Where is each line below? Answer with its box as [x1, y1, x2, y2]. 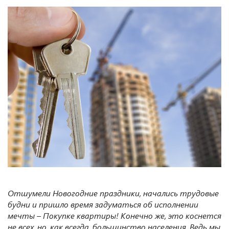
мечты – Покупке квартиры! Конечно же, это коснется [8, 210, 221, 221]
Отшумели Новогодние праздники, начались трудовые [8, 187, 219, 198]
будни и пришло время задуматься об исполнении [8, 198, 198, 210]
